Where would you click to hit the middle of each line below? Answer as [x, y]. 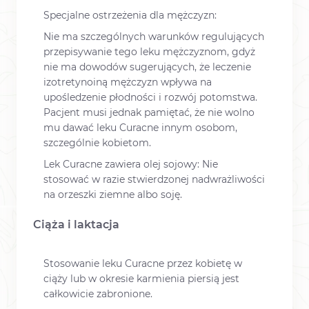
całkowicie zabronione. [98, 294]
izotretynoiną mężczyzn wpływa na [128, 82]
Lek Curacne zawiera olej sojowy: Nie [131, 165]
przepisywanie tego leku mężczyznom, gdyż [149, 51]
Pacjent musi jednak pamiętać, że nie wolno [149, 112]
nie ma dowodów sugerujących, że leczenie [147, 67]
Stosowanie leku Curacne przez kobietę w [143, 264]
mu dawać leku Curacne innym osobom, [140, 127]
